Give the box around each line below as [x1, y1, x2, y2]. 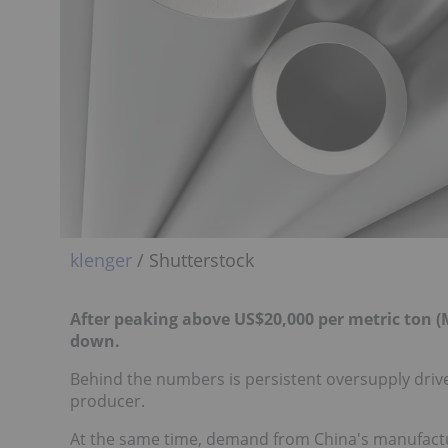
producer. [70, 390, 145, 413]
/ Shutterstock [132, 248, 254, 273]
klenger [70, 248, 132, 273]
